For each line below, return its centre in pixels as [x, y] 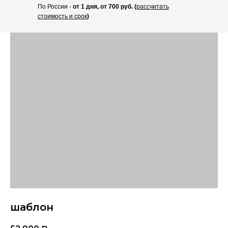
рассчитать [153, 7]
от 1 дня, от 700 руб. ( [105, 7]
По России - [55, 7]
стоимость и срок [62, 16]
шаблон [32, 207]
